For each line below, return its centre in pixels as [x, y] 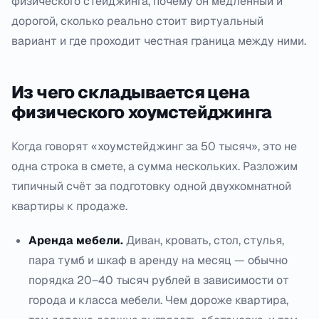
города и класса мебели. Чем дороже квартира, [158, 300]
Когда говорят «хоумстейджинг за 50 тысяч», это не [154, 146]
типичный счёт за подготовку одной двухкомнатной [151, 186]
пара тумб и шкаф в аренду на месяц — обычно [158, 260]
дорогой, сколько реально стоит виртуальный [137, 21]
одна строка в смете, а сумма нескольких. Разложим [155, 166]
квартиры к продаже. [69, 206]
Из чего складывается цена [130, 92]
